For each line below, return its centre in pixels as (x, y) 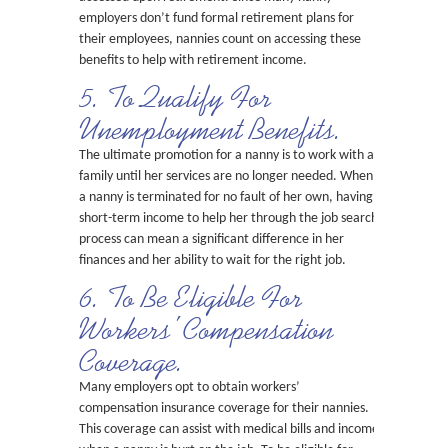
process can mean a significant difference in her (211, 239)
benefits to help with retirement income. (193, 60)
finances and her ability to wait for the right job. (212, 260)
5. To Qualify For (175, 97)
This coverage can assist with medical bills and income (229, 429)
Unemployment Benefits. (210, 129)
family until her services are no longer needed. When (226, 176)
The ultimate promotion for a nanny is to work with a (226, 155)
